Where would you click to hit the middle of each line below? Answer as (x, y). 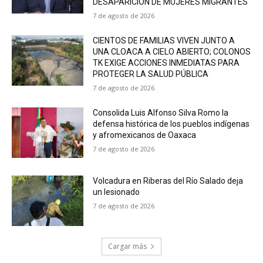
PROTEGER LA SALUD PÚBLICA (151, 74)
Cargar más (127, 246)
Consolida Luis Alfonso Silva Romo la (161, 113)
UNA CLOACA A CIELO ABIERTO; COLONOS (172, 52)
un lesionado (117, 192)
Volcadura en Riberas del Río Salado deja (168, 181)
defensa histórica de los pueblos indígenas (171, 124)
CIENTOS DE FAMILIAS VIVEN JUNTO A (164, 41)
